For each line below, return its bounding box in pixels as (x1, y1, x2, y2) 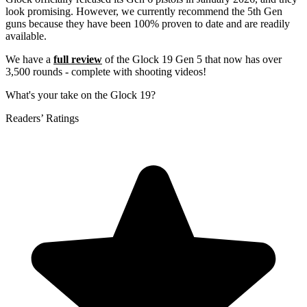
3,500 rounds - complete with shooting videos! (5, 66, 206, 78)
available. (5, 30, 47, 42)
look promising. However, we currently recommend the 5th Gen (5, 5, 282, 18)
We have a (5, 53, 53, 66)
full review (53, 53, 102, 66)
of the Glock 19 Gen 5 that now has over (102, 53, 282, 66)
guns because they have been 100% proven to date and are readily (5, 18, 290, 30)
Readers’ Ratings (5, 112, 79, 125)
